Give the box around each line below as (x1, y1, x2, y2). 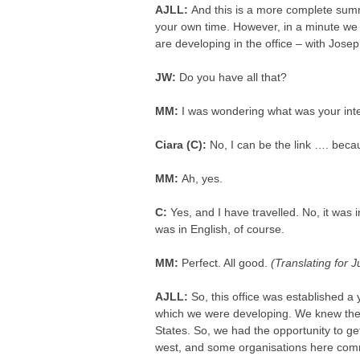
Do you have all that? (179, 71, 288, 84)
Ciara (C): (155, 138, 211, 151)
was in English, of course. (155, 223, 285, 235)
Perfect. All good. (182, 256, 272, 269)
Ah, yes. (182, 172, 223, 185)
